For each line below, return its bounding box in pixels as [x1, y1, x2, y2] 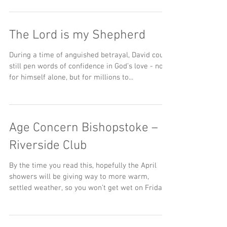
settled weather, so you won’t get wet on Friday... [9, 183, 170, 193]
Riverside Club [9, 138, 87, 154]
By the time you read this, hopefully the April [9, 161, 157, 170]
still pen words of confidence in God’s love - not [9, 62, 166, 71]
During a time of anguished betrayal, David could [9, 51, 170, 60]
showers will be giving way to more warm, [9, 172, 149, 181]
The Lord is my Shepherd [9, 28, 145, 43]
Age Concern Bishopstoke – [9, 121, 158, 136]
